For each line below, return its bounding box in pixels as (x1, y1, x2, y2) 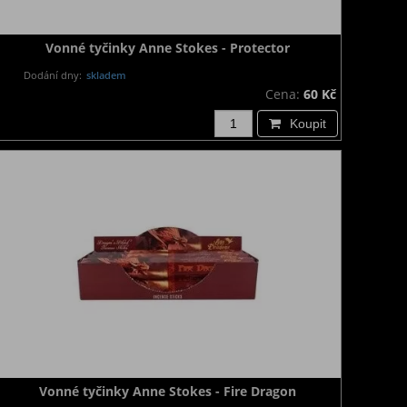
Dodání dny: (24, 68, 83, 82)
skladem (84, 68, 127, 82)
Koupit (290, 116, 326, 131)
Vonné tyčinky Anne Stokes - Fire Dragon (38, 382, 296, 400)
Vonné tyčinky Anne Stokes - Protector (45, 39, 290, 56)
